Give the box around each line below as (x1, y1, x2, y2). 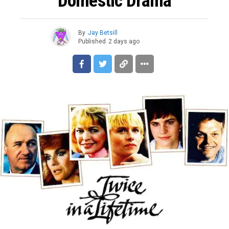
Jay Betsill (87, 29, 118, 36)
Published (78, 37, 106, 45)
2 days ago (108, 37, 140, 45)
